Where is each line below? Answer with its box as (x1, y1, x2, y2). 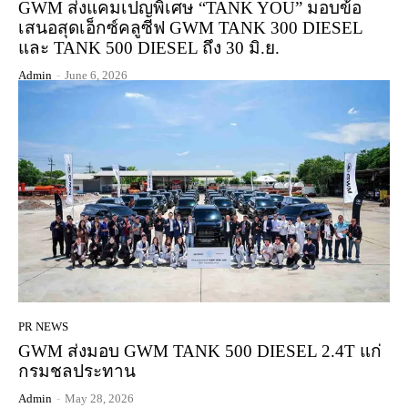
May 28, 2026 (65, 392, 134, 406)
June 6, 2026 (65, 67, 127, 82)
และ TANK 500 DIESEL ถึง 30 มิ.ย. (18, 37, 280, 57)
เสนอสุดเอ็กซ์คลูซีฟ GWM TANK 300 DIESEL (18, 17, 363, 37)
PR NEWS (18, 320, 68, 334)
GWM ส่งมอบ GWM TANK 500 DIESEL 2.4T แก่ (18, 342, 382, 362)
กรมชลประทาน (18, 362, 136, 382)
